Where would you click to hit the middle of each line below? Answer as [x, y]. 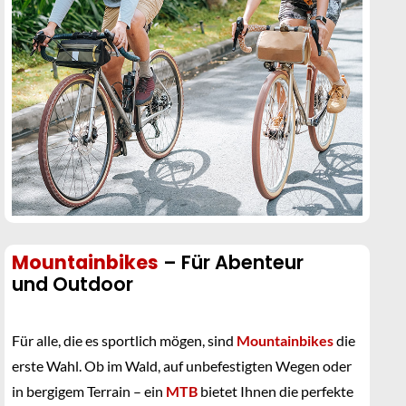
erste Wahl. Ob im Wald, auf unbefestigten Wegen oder [182, 366]
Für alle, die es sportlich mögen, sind [124, 340]
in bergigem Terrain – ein [89, 391]
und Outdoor [72, 284]
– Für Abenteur [231, 262]
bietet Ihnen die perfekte [275, 391]
